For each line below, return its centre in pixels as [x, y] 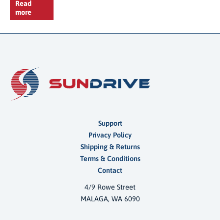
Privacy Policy [110, 135]
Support [110, 123]
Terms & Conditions [110, 158]
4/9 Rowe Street [110, 187]
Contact [110, 170]
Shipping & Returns [110, 146]
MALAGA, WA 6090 [110, 198]
